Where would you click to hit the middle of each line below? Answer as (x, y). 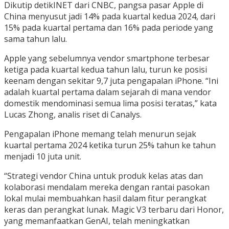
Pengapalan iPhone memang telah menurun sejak (100, 134)
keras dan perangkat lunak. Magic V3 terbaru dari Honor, (114, 210)
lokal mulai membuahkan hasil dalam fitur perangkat (105, 199)
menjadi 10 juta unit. (43, 157)
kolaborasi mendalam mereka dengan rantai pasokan (107, 187)
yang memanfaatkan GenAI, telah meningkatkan (97, 221)
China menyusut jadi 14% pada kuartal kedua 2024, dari (110, 17)
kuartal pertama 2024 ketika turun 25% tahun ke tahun (110, 145)
